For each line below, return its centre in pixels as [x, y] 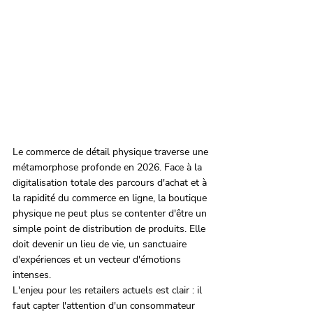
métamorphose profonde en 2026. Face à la [109, 168]
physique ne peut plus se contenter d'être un [111, 214]
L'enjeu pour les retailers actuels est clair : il [109, 291]
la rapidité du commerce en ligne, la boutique [111, 198]
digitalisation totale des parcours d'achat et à [111, 183]
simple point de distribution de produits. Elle [110, 229]
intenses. [32, 275]
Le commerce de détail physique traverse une [112, 152]
